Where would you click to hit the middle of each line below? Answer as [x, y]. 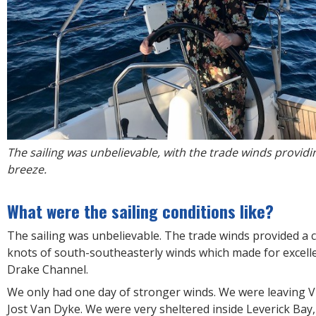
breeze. [28, 169]
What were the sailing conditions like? [140, 211]
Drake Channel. [49, 269]
